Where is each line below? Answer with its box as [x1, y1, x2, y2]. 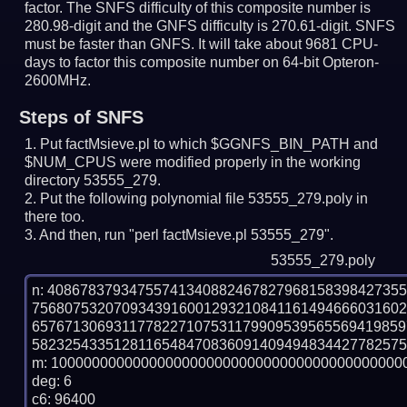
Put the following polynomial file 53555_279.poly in [40, 191, 369, 207]
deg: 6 [32, 373, 73, 390]
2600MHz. [25, 73, 92, 89]
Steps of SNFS [18, 107, 144, 128]
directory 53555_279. [25, 173, 162, 189]
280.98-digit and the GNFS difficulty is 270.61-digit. [25, 18, 356, 35]
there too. [25, 209, 85, 225]
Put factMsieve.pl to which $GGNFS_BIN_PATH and [40, 136, 379, 153]
